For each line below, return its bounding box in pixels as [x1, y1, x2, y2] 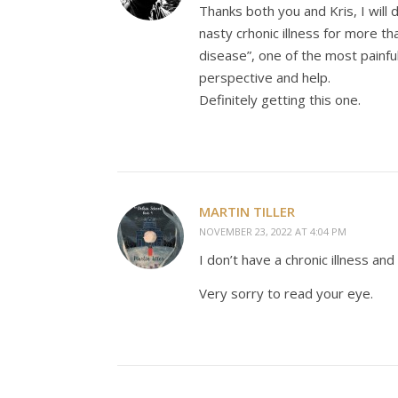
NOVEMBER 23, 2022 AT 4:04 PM [199, 225, 346, 238]
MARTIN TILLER [199, 203, 295, 220]
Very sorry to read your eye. [199, 284, 373, 302]
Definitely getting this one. [199, 91, 361, 108]
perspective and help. [199, 68, 330, 86]
